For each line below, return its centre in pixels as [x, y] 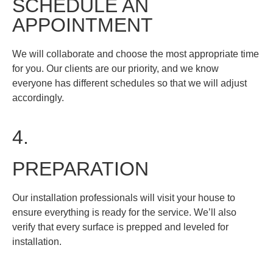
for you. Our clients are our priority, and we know [115, 69]
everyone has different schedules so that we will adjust [129, 83]
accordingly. [38, 98]
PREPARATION [80, 168]
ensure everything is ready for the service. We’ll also [124, 212]
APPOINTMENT [83, 25]
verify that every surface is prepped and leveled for [120, 227]
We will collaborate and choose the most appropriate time [136, 54]
